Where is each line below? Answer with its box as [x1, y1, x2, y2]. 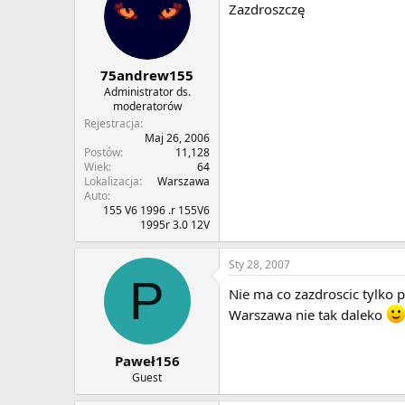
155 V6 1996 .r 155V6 [103, 202, 210, 219]
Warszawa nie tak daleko [229, 306, 386, 325]
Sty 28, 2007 [229, 257, 290, 273]
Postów [84, 145, 120, 161]
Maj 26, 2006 [145, 130, 210, 146]
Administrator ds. [103, 84, 191, 100]
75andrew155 [100, 66, 193, 85]
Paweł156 [114, 351, 180, 370]
